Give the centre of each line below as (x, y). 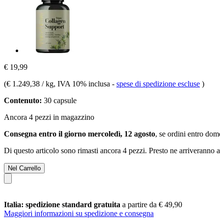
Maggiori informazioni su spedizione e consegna (79, 213)
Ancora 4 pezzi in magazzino (49, 117)
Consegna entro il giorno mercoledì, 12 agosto (80, 134)
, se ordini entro (180, 134)
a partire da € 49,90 (152, 204)
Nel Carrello (24, 168)
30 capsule (59, 100)
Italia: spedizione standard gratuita (63, 204)
